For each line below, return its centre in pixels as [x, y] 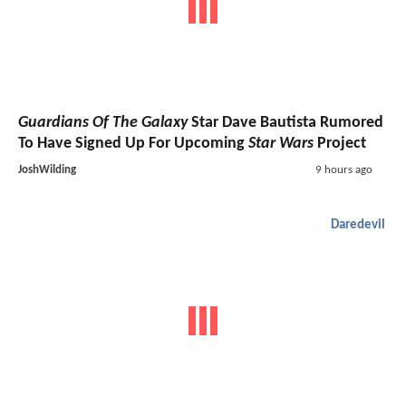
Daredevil [358, 225]
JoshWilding [47, 169]
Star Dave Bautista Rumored [285, 122]
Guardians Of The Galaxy [103, 122]
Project [340, 143]
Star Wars [281, 143]
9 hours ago [343, 169]
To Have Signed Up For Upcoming [133, 143]
